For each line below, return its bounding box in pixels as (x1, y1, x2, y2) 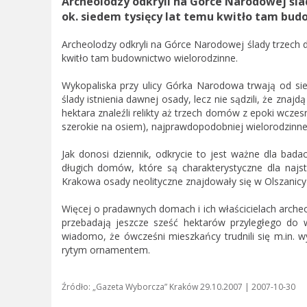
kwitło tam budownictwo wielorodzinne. (61, 51, 238, 65)
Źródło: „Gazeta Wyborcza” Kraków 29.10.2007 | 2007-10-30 (61, 281, 295, 293)
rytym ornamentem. (61, 243, 150, 257)
